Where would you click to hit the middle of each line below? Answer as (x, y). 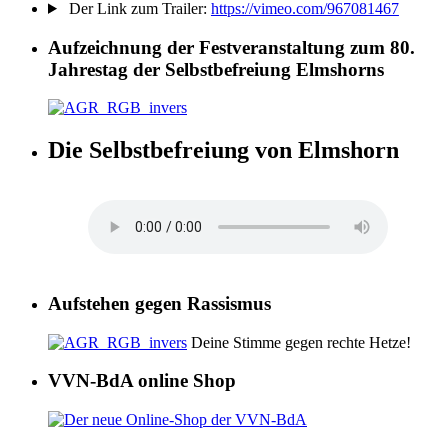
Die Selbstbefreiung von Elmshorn (223, 150)
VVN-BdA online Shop (142, 381)
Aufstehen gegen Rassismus (159, 303)
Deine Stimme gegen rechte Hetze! (299, 342)
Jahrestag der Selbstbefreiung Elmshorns (216, 69)
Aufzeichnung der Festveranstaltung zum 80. (231, 47)
